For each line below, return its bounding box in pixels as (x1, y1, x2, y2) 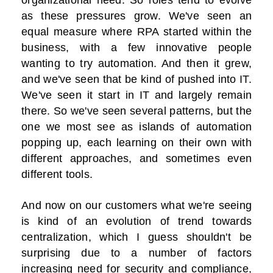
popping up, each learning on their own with (21, 136, 252, 149)
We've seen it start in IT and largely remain (21, 89, 252, 102)
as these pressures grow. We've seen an (21, 10, 252, 23)
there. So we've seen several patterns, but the (21, 105, 252, 118)
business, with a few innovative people (21, 41, 252, 54)
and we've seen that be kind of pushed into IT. (21, 73, 252, 86)
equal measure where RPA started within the (21, 26, 252, 38)
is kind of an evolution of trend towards (21, 215, 252, 228)
